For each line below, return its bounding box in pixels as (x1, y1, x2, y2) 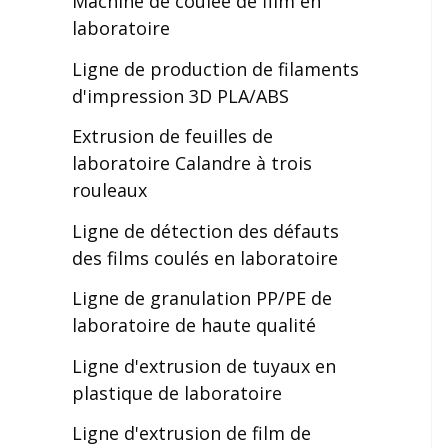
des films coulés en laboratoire (72, 245, 338, 270)
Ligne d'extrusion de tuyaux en (72, 353, 336, 378)
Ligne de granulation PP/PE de (72, 286, 332, 310)
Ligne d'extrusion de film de (72, 421, 311, 445)
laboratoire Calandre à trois (72, 151, 312, 175)
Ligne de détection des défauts (72, 218, 339, 243)
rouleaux (72, 178, 147, 202)
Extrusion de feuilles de (72, 124, 273, 148)
